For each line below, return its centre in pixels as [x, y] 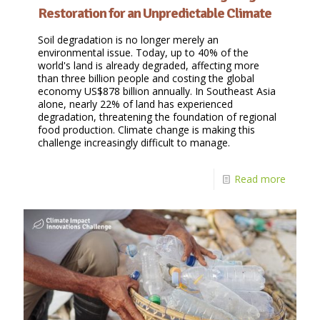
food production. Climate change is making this [146, 130]
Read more [260, 179]
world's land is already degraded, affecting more [149, 66]
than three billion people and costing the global [146, 79]
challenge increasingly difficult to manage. [134, 143]
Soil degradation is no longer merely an [128, 40]
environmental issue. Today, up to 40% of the [143, 53]
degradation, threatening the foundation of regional [157, 117]
